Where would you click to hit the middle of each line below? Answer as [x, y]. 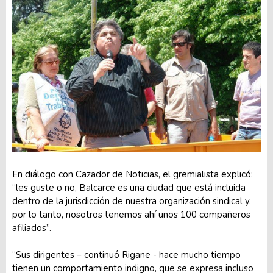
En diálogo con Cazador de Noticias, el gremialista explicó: [133, 175]
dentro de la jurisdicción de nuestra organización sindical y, [132, 201]
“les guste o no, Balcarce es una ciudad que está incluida [129, 188]
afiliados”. [32, 228]
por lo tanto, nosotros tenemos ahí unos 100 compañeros [131, 215]
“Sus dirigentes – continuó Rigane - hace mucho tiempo [126, 255]
